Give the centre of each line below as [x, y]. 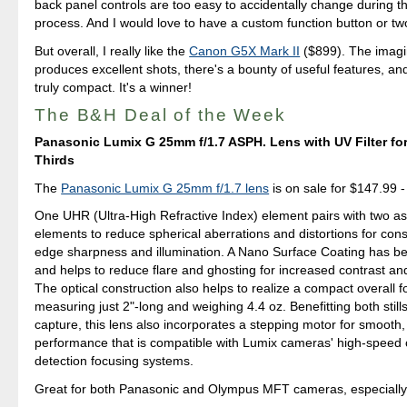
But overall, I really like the [112, 50]
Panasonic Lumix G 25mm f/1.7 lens [165, 188]
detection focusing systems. [114, 361]
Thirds [55, 159]
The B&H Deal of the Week [160, 114]
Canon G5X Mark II [245, 50]
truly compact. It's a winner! [114, 87]
